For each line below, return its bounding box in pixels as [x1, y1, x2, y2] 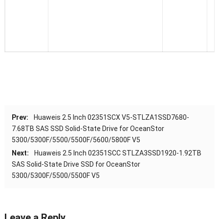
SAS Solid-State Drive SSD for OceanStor [11, 160, 140, 169]
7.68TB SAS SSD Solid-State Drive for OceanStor [11, 125, 164, 133]
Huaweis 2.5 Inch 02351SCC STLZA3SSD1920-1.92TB [34, 149, 201, 157]
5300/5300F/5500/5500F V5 [11, 172, 100, 180]
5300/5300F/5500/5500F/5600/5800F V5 [11, 136, 140, 144]
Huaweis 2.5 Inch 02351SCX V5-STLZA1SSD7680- [33, 113, 189, 122]
